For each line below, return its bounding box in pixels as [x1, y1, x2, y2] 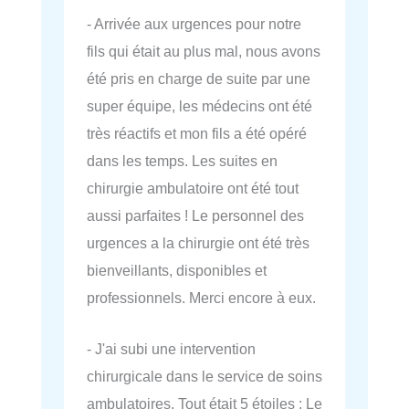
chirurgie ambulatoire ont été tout [87, 180, 299, 197]
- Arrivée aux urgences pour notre [87, 16, 301, 33]
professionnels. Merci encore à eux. [87, 289, 316, 307]
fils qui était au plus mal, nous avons [87, 43, 320, 60]
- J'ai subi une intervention [87, 341, 256, 358]
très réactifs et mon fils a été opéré [87, 125, 307, 142]
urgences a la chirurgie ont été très [87, 235, 309, 252]
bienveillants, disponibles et [87, 262, 267, 279]
